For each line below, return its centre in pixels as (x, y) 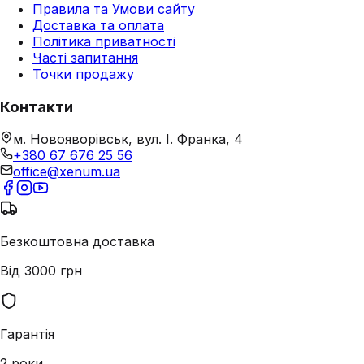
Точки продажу (83, 74)
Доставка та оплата (98, 25)
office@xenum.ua (67, 172)
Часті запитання (85, 58)
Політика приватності (104, 41)
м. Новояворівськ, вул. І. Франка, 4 (128, 139)
